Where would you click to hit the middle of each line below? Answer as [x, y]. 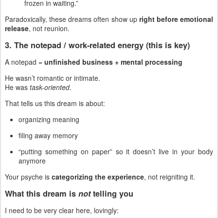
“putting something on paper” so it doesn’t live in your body [116, 152]
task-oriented [50, 87]
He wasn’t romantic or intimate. [53, 78]
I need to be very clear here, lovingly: [62, 210]
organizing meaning [49, 119]
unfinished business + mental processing [113, 62]
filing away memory [48, 136]
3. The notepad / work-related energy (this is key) [97, 45]
